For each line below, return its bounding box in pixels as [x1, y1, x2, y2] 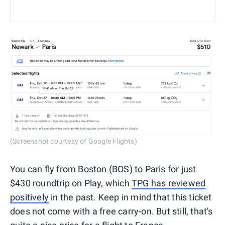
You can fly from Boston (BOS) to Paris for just [10, 164, 196, 175]
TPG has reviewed [132, 178, 206, 189]
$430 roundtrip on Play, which [10, 178, 132, 189]
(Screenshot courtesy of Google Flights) [10, 137, 137, 146]
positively [10, 192, 49, 203]
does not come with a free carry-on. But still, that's [10, 206, 213, 217]
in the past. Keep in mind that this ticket [49, 192, 212, 203]
